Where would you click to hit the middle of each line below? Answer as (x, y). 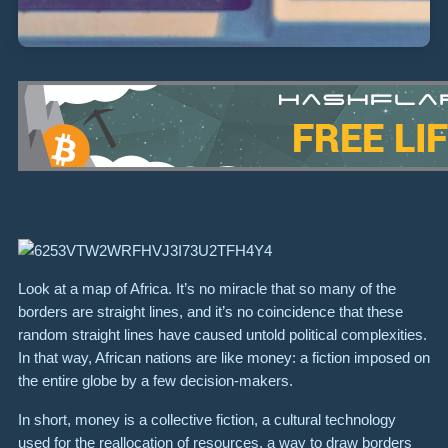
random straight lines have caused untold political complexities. (222, 335)
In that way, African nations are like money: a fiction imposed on (224, 358)
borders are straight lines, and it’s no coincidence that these (210, 312)
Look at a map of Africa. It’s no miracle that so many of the (207, 289)
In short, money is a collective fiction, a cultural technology (207, 419)
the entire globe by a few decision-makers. (155, 381)
